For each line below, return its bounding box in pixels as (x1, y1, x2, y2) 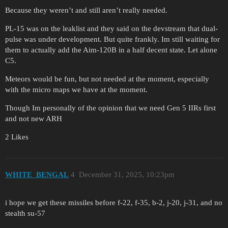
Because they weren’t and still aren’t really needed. (5, 6, 167, 14)
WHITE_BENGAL (5, 170, 69, 179)
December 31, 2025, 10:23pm (78, 170, 175, 179)
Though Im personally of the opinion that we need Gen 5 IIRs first (5, 103, 216, 112)
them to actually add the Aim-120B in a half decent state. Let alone (5, 45, 217, 54)
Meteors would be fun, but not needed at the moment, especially (5, 74, 209, 83)
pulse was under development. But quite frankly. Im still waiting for (5, 35, 220, 43)
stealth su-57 (5, 209, 45, 218)
